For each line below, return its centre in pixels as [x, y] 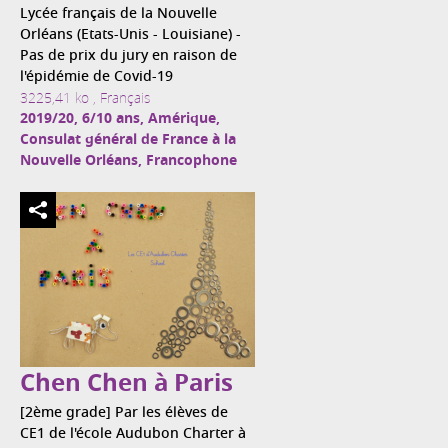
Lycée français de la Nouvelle [118, 14]
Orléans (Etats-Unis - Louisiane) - [130, 35]
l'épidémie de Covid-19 [96, 77]
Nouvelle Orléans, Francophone [128, 161]
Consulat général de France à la [128, 140]
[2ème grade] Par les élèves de [124, 413]
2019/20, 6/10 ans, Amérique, [120, 119]
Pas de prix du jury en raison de [128, 56]
